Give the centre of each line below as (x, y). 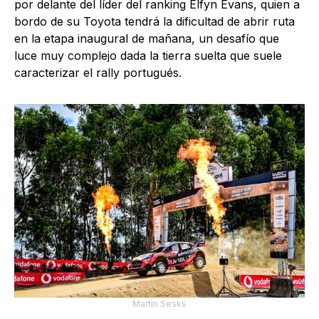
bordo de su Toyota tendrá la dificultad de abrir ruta (155, 22)
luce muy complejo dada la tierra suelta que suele (148, 56)
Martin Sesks (159, 303)
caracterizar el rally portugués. (98, 73)
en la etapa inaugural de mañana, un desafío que (147, 39)
